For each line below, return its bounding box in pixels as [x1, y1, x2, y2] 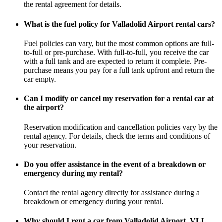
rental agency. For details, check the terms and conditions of [24, 131, 210, 140]
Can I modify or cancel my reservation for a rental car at [24, 94, 214, 103]
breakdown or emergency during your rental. [24, 197, 164, 206]
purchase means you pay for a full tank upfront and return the [24, 65, 215, 74]
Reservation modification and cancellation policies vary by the [24, 122, 218, 131]
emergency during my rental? [24, 168, 123, 177]
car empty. [24, 74, 56, 83]
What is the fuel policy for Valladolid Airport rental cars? [24, 19, 215, 28]
